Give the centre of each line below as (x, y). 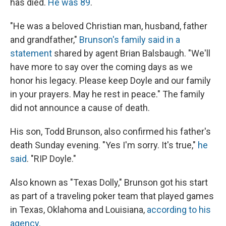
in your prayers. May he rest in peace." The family (107, 94)
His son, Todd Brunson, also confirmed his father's (110, 132)
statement (31, 53)
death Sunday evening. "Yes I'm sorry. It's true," (104, 145)
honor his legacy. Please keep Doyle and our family (110, 81)
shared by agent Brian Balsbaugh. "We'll (131, 53)
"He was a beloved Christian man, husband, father (109, 26)
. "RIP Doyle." (51, 159)
